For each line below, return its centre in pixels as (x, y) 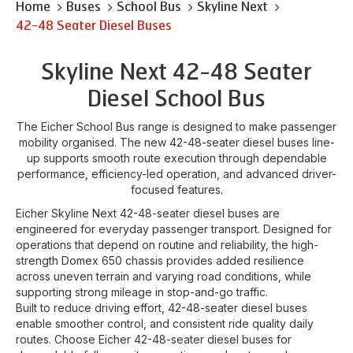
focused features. (176, 189)
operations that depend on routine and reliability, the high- (167, 244)
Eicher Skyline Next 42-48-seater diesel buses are (148, 213)
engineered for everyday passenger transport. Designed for (174, 229)
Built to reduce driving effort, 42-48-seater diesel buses (162, 307)
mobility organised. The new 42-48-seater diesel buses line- (176, 142)
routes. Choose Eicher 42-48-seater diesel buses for (154, 339)
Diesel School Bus (176, 98)
